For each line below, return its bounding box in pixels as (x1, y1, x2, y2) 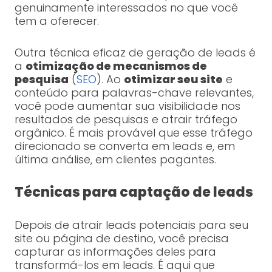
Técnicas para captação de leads (14, 183, 253, 202)
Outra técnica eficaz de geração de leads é (14, 45, 256, 61)
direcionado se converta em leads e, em (14, 138, 235, 154)
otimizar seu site (123, 72, 223, 87)
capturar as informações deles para (14, 244, 216, 260)
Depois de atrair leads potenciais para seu (14, 217, 248, 233)
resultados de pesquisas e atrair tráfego (14, 112, 237, 127)
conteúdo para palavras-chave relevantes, (14, 85, 254, 101)
